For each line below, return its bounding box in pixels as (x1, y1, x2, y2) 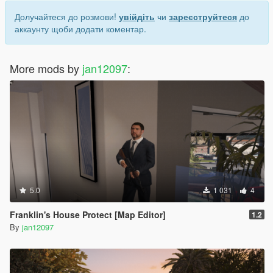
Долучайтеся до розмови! (15, 10, 119, 23)
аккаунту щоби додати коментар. (15, 22, 146, 35)
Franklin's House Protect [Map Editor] (10, 208, 166, 221)
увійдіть (119, 10, 155, 23)
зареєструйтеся (169, 10, 237, 23)
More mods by (10, 60, 82, 76)
